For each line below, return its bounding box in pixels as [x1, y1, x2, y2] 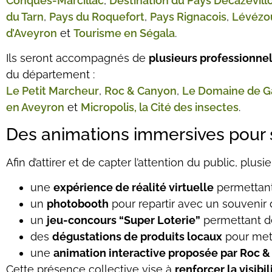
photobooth [47, 197, 109, 211]
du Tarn [6, 10, 44, 23]
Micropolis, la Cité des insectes [81, 101, 239, 114]
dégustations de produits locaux [52, 230, 222, 243]
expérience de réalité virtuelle [53, 181, 214, 194]
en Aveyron [6, 101, 64, 114]
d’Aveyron [6, 27, 57, 39]
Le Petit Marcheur [6, 84, 99, 98]
